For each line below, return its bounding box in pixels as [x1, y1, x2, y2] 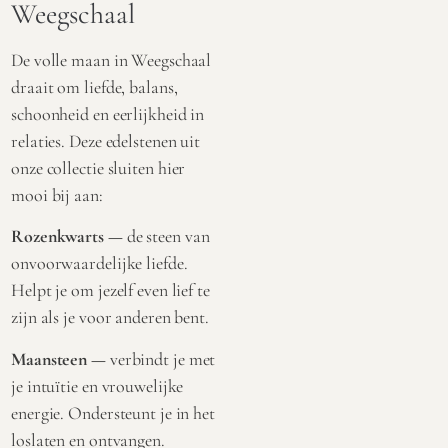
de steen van [126, 225, 210, 248]
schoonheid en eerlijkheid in [11, 103, 205, 126]
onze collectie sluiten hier [11, 157, 186, 180]
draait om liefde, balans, [11, 76, 178, 99]
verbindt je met [109, 347, 216, 370]
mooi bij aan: [11, 184, 103, 207]
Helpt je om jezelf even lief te [11, 279, 210, 302]
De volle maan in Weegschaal [11, 49, 212, 72]
